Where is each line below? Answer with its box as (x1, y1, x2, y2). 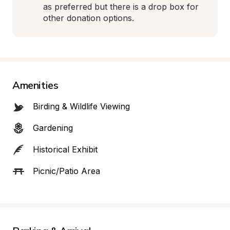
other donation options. (43, 13, 134, 23)
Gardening (33, 123, 73, 133)
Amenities (12, 79, 59, 91)
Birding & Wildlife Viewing (33, 101, 130, 111)
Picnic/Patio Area (33, 166, 100, 176)
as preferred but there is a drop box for (43, 2, 199, 12)
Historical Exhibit (33, 144, 98, 155)
